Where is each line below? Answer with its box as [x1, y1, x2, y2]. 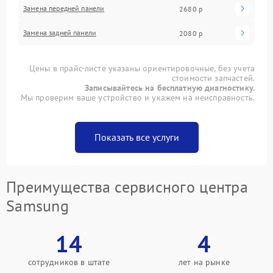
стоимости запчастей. [171, 73, 255, 83]
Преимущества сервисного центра [6, 177, 248, 197]
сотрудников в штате [27, 257, 110, 268]
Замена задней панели [23, 28, 96, 37]
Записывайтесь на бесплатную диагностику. [85, 82, 255, 93]
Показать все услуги [94, 131, 179, 143]
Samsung [6, 196, 69, 216]
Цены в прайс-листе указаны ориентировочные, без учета [29, 63, 255, 74]
